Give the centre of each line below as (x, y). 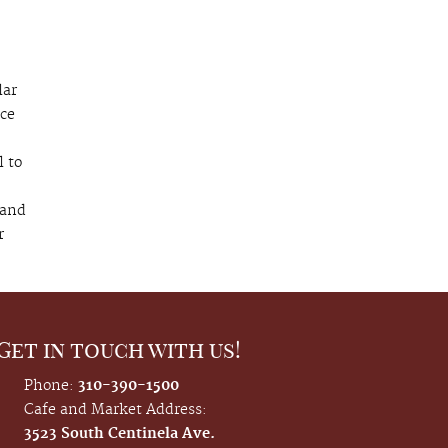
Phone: (51, 386)
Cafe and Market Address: (115, 410)
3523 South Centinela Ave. (119, 434)
